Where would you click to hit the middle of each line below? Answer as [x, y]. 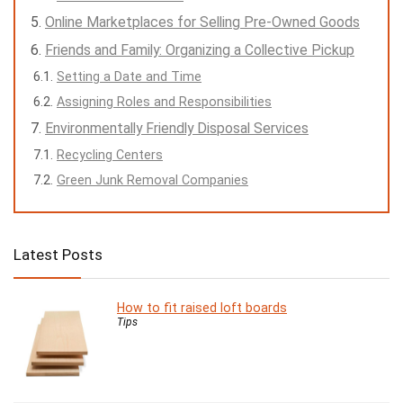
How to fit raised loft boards [202, 308]
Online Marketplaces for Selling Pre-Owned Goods [202, 22]
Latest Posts [58, 255]
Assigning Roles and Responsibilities [164, 102]
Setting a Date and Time [129, 77]
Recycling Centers [110, 155]
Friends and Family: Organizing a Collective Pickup [200, 50]
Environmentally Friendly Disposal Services [177, 129]
